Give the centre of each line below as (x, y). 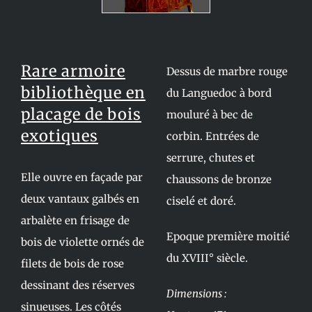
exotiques (59, 136)
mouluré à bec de (210, 115)
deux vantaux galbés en (80, 199)
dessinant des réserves (77, 285)
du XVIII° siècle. (207, 258)
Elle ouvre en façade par (81, 177)
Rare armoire (73, 71)
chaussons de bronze (219, 179)
